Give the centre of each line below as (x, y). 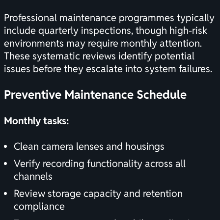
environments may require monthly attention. (103, 43)
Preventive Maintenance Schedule (95, 95)
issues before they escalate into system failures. (108, 69)
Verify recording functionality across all (100, 164)
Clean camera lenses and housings (89, 147)
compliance (39, 206)
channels (33, 177)
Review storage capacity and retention (98, 194)
